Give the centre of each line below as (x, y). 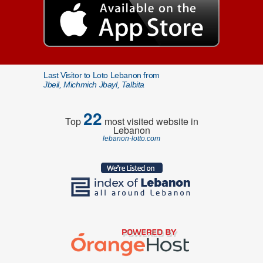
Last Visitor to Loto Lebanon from (102, 75)
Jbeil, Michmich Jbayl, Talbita (94, 85)
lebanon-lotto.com (131, 139)
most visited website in (150, 121)
